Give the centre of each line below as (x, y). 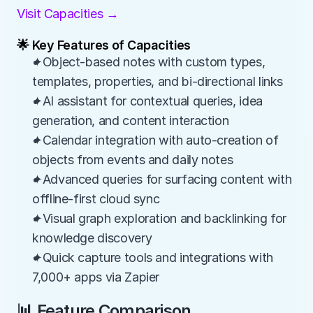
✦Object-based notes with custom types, (149, 62)
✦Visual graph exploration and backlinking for (159, 218)
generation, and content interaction (131, 121)
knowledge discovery (92, 238)
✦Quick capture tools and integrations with (153, 257)
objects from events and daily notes (133, 160)
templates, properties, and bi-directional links (158, 81)
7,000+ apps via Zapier (96, 277)
